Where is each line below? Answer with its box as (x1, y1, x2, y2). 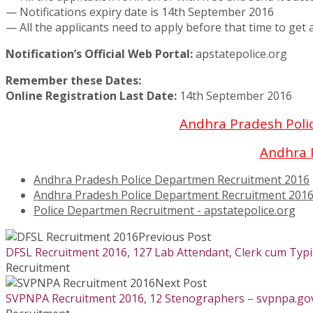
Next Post (155, 275, 207, 291)
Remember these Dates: (6, 73, 141, 89)
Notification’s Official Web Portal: (6, 46, 193, 62)
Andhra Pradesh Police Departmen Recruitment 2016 (34, 172, 310, 188)
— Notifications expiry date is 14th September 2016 (6, 4, 274, 20)
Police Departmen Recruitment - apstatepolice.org (34, 203, 296, 219)
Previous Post (138, 229, 211, 245)
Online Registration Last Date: (6, 88, 177, 104)
